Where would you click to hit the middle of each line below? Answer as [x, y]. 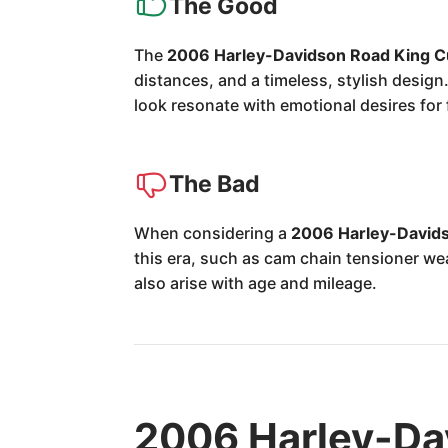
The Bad [215, 183]
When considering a [213, 233]
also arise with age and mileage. [256, 283]
